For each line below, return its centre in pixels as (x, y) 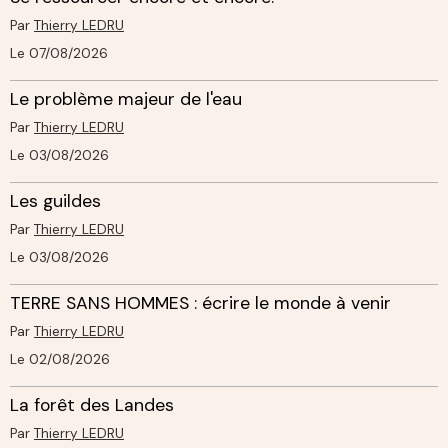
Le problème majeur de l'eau (126, 98)
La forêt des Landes (92, 404)
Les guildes (55, 200)
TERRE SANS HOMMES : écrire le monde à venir (200, 302)
